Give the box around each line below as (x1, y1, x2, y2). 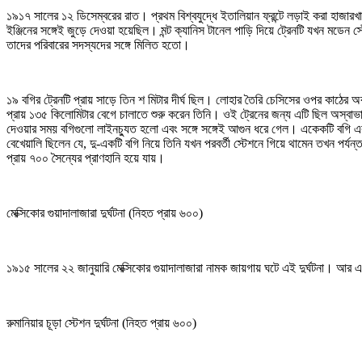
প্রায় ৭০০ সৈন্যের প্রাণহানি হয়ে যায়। (6, 150, 165, 165)
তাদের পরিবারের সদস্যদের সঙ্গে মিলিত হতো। (6, 37, 190, 52)
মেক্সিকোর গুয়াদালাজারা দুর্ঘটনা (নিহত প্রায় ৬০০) (6, 205, 203, 220)
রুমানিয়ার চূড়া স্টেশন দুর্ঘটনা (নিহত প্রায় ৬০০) (6, 315, 196, 330)
